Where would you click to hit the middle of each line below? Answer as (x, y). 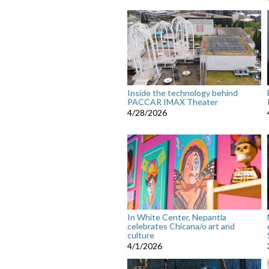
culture (141, 235)
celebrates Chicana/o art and (181, 226)
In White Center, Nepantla (177, 217)
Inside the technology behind (183, 93)
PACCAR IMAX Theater (173, 102)
